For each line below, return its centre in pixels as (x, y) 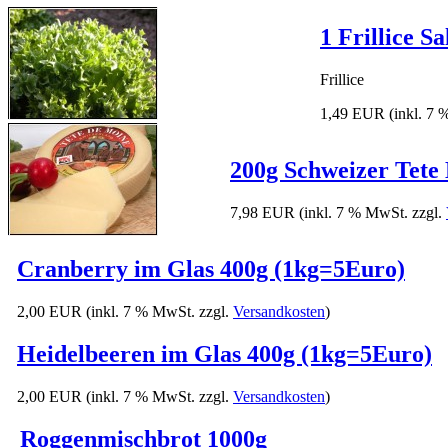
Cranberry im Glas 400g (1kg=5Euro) (211, 269)
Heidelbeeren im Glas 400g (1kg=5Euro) (224, 354)
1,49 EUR (352, 114)
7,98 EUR (262, 213)
